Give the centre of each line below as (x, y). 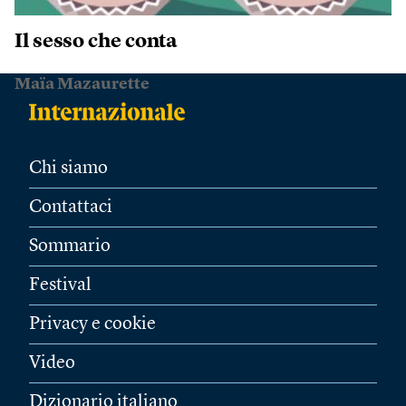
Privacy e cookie (92, 325)
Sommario (70, 247)
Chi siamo (68, 169)
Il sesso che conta (97, 42)
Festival (60, 286)
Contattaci (71, 208)
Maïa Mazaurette (82, 85)
